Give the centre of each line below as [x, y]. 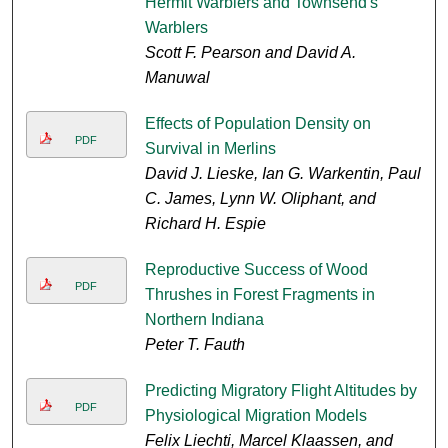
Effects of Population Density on [257, 124]
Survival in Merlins [210, 149]
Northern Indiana [204, 320]
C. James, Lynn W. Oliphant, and [260, 199]
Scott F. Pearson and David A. [250, 53]
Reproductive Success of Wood [256, 270]
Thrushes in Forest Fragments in [259, 295]
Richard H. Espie [205, 224]
